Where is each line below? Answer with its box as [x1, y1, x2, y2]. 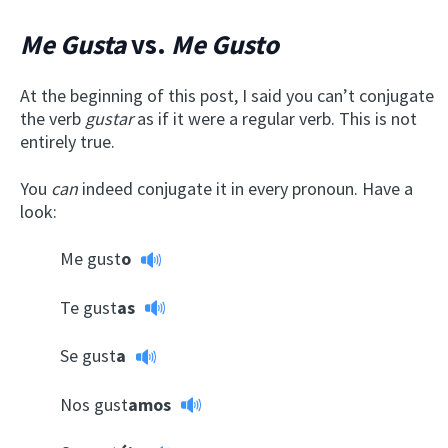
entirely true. [20, 129, 115, 153]
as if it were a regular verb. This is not [137, 106, 417, 130]
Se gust [60, 344, 116, 368]
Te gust [60, 295, 117, 319]
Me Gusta [20, 26, 131, 61]
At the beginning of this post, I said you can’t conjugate [20, 83, 434, 107]
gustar [85, 106, 137, 130]
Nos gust [60, 392, 128, 416]
